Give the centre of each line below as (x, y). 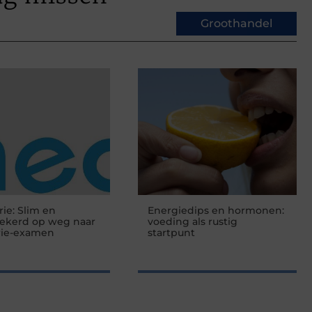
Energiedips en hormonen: (216, 210)
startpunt (171, 232)
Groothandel (236, 23)
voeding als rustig (193, 221)
